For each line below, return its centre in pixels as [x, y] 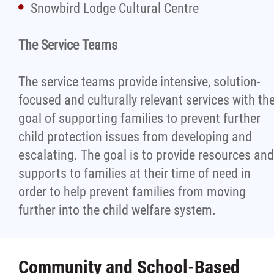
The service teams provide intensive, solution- [139, 82]
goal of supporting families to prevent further [139, 118]
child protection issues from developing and [135, 137]
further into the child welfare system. [117, 210]
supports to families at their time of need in [135, 173]
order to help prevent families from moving [132, 192]
